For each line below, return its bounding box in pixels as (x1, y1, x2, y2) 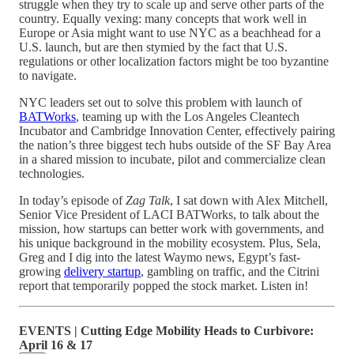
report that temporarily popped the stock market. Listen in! (19, 278, 308, 292)
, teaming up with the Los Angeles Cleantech (76, 109, 299, 123)
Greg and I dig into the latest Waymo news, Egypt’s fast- (19, 250, 300, 264)
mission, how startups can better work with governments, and (19, 221, 324, 235)
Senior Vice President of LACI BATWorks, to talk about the (19, 207, 319, 221)
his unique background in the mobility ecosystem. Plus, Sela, (19, 235, 321, 250)
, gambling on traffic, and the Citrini (141, 264, 319, 278)
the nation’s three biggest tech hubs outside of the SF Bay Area (19, 137, 331, 152)
